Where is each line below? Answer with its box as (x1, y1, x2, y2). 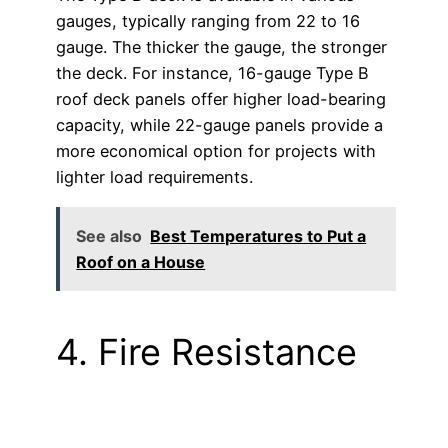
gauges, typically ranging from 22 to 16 (56, 11, 360, 32)
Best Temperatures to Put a (150, 225, 367, 246)
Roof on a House (76, 251, 206, 272)
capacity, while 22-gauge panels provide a (56, 115, 383, 136)
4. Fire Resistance (56, 330, 357, 375)
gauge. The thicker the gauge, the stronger (56, 37, 387, 58)
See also (76, 225, 143, 246)
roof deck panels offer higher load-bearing (56, 89, 386, 110)
